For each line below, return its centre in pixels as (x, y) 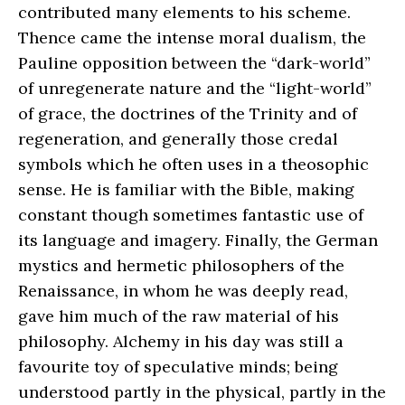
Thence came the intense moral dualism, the (192, 37)
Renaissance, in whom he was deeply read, (183, 290)
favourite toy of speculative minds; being (178, 366)
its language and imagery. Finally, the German (198, 240)
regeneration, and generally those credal (178, 138)
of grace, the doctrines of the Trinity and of (188, 113)
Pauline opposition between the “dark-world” (194, 62)
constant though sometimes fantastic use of (191, 214)
